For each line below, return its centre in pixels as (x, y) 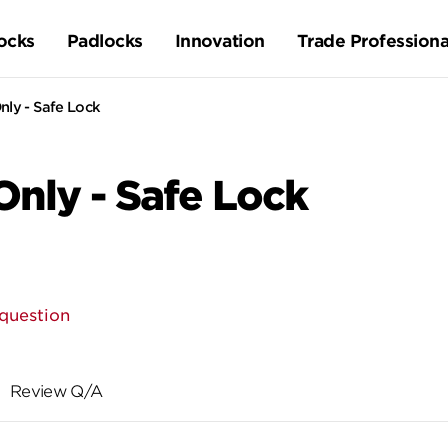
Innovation (219, 41)
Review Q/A (56, 391)
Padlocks (104, 41)
